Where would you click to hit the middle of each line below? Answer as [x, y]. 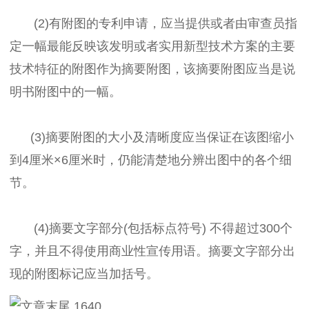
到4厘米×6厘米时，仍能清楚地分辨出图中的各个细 [151, 160]
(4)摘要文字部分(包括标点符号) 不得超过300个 [151, 228]
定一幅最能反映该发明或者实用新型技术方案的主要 [152, 46]
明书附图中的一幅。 [66, 91]
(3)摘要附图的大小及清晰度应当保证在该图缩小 [152, 137]
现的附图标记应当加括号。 [84, 273]
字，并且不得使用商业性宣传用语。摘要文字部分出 [152, 251]
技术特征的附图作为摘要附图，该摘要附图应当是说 [152, 69]
